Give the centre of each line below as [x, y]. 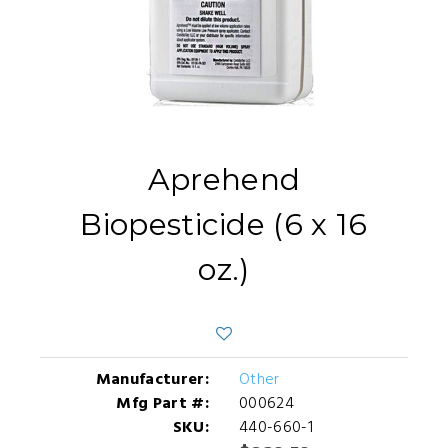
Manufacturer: [152, 380]
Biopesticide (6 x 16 [224, 224]
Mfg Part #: [162, 404]
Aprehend [224, 179]
